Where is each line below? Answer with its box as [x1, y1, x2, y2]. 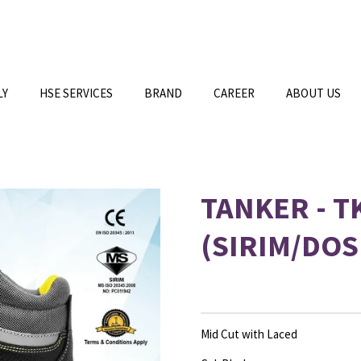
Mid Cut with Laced [201, 326, 297, 342]
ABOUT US [286, 85, 341, 101]
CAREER [214, 85, 255, 101]
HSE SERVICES [39, 85, 113, 101]
